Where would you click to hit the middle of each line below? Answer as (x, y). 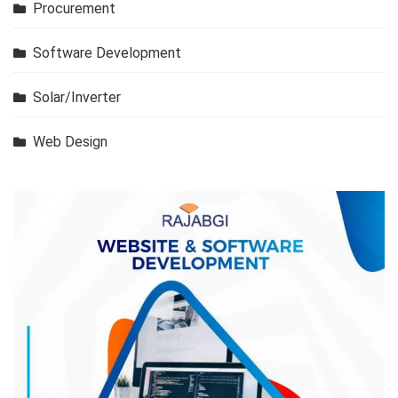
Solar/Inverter (77, 97)
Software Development (107, 52)
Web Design (70, 141)
